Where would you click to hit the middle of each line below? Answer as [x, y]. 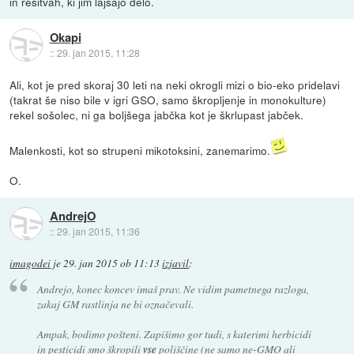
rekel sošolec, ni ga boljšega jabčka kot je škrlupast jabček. [157, 114]
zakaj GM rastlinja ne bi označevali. [115, 304]
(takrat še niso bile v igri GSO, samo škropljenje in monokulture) [168, 99]
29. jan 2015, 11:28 [98, 52]
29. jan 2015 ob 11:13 [112, 263]
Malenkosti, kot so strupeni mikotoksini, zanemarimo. [140, 150]
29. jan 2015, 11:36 [98, 231]
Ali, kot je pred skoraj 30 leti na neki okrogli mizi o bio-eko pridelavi [175, 84]
